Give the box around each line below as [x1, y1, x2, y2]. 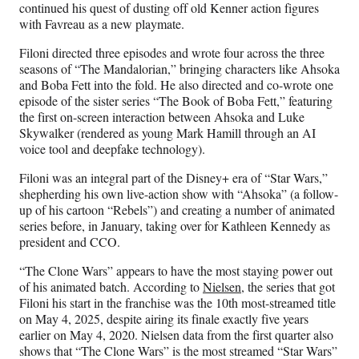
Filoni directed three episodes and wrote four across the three [19, 44, 325, 62]
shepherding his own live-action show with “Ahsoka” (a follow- [19, 185, 338, 203]
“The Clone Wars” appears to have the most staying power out [19, 262, 333, 280]
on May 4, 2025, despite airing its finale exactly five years [19, 310, 309, 328]
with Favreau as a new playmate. [19, 15, 184, 33]
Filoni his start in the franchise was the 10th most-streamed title [19, 294, 336, 312]
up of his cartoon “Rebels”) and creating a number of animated [19, 201, 335, 219]
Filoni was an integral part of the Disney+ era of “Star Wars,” [19, 169, 328, 187]
